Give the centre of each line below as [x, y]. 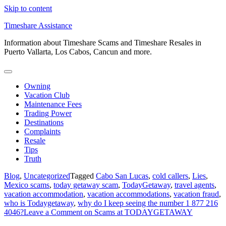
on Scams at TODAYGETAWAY [137, 212]
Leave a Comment [53, 212]
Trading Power [48, 113]
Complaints [42, 131]
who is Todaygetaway [39, 203]
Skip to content [28, 8]
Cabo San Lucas [122, 176]
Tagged [83, 176]
